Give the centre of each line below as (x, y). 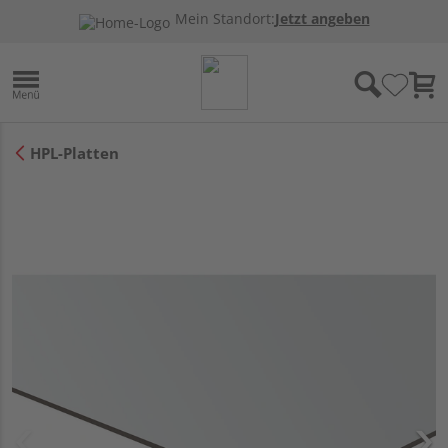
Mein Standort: (224, 19)
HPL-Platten (74, 152)
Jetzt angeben (322, 19)
